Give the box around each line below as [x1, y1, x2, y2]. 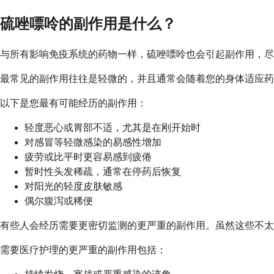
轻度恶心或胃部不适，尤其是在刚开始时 [24, 122, 201, 133]
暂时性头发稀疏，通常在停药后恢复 [24, 166, 181, 177]
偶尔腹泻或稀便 [24, 196, 93, 207]
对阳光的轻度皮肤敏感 [24, 181, 122, 192]
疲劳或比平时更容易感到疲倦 [24, 152, 152, 163]
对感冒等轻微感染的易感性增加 [24, 137, 161, 148]
